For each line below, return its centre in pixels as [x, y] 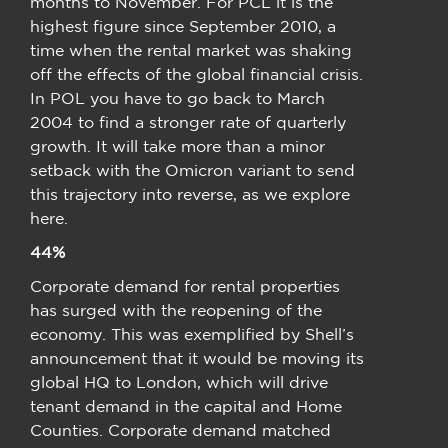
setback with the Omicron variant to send [192, 169]
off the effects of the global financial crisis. [196, 73]
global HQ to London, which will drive [179, 381]
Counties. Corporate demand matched [180, 429]
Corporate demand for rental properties [185, 285]
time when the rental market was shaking [191, 49]
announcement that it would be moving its [197, 357]
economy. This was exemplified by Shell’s [192, 333]
